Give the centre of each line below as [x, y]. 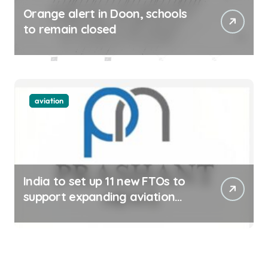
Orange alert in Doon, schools [105, 14]
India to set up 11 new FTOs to [104, 181]
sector [41, 212]
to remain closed [70, 29]
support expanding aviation [99, 197]
